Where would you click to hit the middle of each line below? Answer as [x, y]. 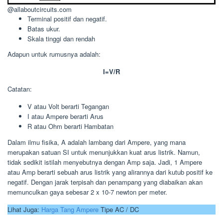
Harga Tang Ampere [70, 209]
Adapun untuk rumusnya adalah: [54, 54]
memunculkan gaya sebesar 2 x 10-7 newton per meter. [87, 192]
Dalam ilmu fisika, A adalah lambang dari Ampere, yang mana [97, 142]
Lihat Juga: [24, 209]
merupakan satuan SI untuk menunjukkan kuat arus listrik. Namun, [104, 152]
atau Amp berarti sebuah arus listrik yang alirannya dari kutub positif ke [110, 172]
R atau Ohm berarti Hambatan [70, 126]
